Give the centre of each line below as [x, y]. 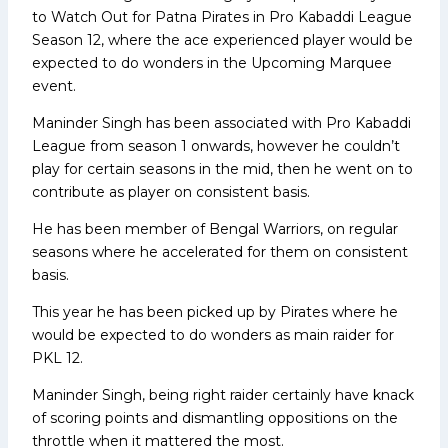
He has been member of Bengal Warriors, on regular [215, 228]
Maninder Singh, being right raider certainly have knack [223, 394]
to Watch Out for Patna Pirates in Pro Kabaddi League [222, 16]
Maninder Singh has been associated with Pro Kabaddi [221, 122]
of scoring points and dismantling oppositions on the [215, 417]
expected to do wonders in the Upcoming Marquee [212, 62]
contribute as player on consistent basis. [171, 191]
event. [54, 85]
